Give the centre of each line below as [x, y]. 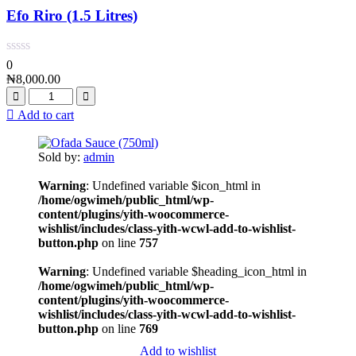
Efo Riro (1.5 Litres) [72, 15]
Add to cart [46, 115]
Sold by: [61, 157]
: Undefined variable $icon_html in [173, 186]
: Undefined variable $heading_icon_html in [196, 272]
